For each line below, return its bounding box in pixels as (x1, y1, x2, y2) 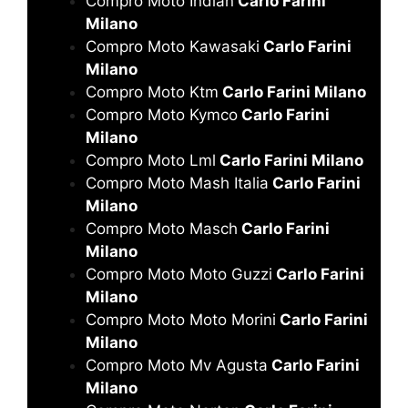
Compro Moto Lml (86, 150, 216, 169)
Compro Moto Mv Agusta (86, 355, 268, 374)
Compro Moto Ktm (86, 82, 219, 101)
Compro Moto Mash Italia (86, 173, 269, 192)
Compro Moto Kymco (86, 105, 238, 124)
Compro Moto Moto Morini (86, 310, 276, 329)
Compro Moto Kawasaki (86, 36, 260, 56)
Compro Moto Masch (86, 219, 238, 238)
